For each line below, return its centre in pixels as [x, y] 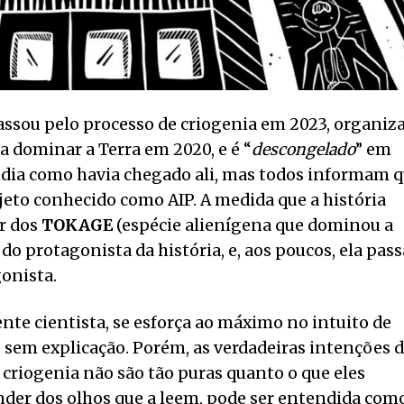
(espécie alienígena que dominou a [253, 226]
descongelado [303, 150]
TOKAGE [77, 226]
